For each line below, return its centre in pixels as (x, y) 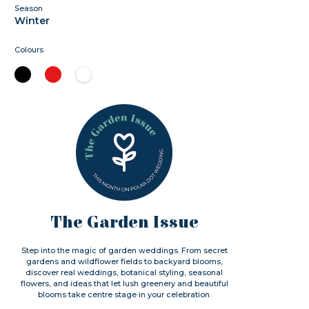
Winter (32, 21)
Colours (29, 50)
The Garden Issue (124, 223)
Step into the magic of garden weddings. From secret (124, 250)
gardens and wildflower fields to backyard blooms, (124, 261)
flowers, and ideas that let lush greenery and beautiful (124, 283)
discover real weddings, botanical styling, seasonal (124, 272)
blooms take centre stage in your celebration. (124, 295)
